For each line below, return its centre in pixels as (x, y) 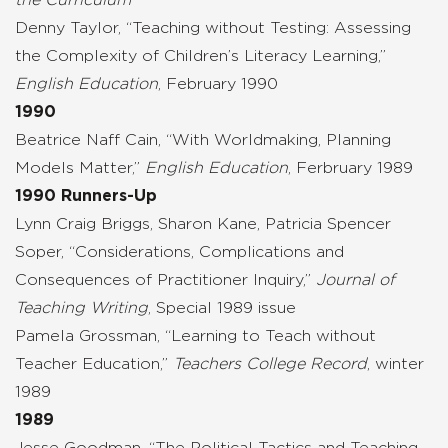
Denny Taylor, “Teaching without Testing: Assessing (213, 27)
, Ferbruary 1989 (350, 167)
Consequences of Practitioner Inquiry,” (165, 279)
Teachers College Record (270, 363)
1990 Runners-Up (86, 195)
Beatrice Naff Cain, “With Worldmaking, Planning (203, 139)
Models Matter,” (80, 167)
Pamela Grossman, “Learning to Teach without (195, 335)
